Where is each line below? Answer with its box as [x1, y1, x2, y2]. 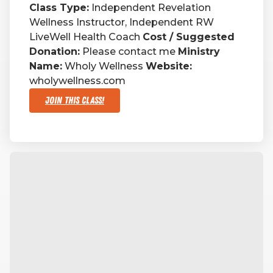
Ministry [178, 46, 220, 58]
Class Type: [29, 2, 89, 14]
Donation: [29, 46, 80, 58]
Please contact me [80, 46, 178, 58]
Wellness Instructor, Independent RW [29, 16, 214, 29]
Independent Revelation [89, 2, 211, 14]
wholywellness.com [29, 75, 126, 87]
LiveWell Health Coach [29, 31, 140, 43]
